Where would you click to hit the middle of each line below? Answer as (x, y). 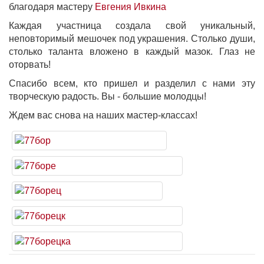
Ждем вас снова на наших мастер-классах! (103, 115)
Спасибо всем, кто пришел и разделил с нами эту (132, 83)
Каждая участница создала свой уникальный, (132, 26)
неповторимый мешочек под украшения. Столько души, (132, 39)
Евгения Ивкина (131, 7)
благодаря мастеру (52, 7)
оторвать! (31, 65)
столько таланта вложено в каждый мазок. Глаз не (132, 52)
